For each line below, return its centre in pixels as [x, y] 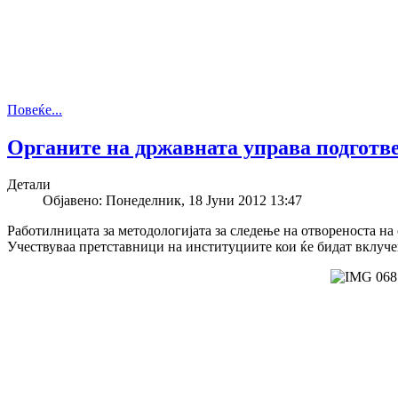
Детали [29, 185]
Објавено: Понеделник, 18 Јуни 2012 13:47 [172, 201]
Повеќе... [35, 109]
